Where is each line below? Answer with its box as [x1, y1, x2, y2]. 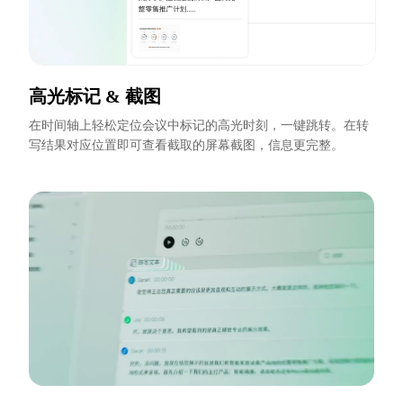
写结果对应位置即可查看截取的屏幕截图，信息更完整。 [29, 139, 344, 153]
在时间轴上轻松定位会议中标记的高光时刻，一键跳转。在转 [29, 119, 369, 133]
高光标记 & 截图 [29, 86, 161, 107]
